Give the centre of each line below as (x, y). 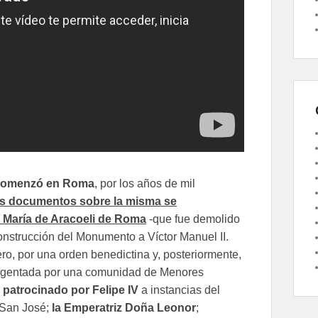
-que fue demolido (193, 219)
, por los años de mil (145, 183)
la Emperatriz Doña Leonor (124, 307)
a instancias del (179, 290)
